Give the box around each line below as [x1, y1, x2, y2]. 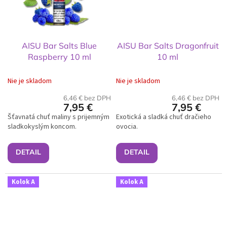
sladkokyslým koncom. [8, 122, 78, 132]
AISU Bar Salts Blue [22, 41, 97, 51]
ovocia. [116, 122, 138, 132]
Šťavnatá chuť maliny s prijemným [8, 112, 109, 123]
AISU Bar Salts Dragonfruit [117, 41, 219, 51]
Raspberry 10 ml [27, 52, 91, 62]
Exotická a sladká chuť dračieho [116, 112, 211, 123]
